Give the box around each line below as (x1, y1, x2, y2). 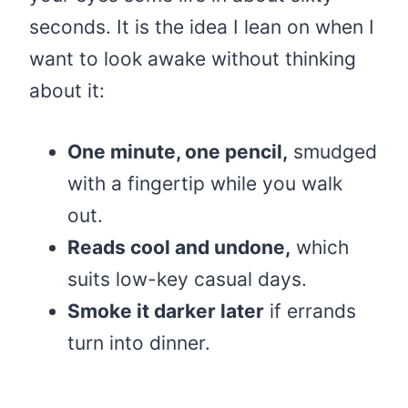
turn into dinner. (67, 331, 210, 355)
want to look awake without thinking (29, 47, 356, 71)
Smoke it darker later (67, 300, 264, 323)
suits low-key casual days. (67, 268, 307, 291)
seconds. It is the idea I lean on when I (29, 15, 374, 39)
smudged (288, 140, 377, 164)
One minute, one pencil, (67, 140, 288, 164)
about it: (29, 79, 105, 103)
